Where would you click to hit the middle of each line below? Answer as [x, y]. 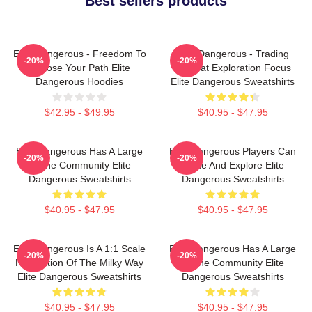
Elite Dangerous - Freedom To [79, 54]
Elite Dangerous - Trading [233, 54]
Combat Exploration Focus [233, 68]
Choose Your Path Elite [79, 68]
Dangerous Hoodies [79, 81]
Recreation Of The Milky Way [79, 263]
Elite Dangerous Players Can [233, 151]
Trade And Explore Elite [233, 165]
